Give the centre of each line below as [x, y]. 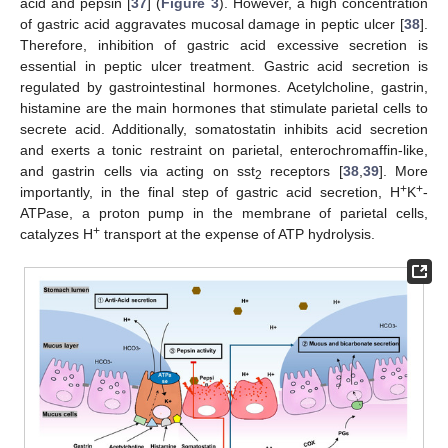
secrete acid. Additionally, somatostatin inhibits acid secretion [224, 128]
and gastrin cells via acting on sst [137, 170]
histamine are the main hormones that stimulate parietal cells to [224, 107]
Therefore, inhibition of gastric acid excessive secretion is [224, 44]
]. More [403, 170]
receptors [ [302, 170]
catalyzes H [56, 233]
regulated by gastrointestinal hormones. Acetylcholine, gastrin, [224, 86]
